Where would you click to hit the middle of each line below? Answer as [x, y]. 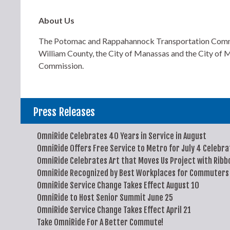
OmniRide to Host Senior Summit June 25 [105, 198]
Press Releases [64, 112]
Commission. [61, 65]
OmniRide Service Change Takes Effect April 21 [114, 210]
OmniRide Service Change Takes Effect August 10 [118, 185]
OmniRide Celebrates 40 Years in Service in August [122, 136]
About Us [56, 20]
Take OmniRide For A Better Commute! [100, 222]
